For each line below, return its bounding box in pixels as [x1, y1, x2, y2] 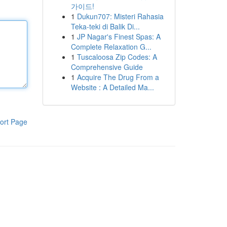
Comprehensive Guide [70, 62, 143, 72]
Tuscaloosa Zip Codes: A [77, 52, 157, 62]
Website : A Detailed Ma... [70, 82, 154, 92]
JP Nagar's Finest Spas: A [77, 31, 161, 42]
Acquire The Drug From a [77, 72, 159, 82]
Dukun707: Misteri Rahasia [77, 11, 164, 21]
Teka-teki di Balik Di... [70, 21, 140, 31]
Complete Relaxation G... [70, 42, 152, 52]
